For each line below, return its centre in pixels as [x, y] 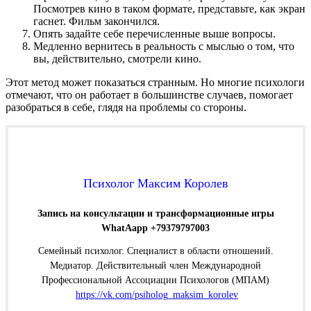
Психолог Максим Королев [155, 184]
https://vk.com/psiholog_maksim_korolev [157, 295]
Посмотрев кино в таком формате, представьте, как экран [169, 9]
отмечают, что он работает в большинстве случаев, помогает [149, 95]
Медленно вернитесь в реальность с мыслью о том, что [164, 47]
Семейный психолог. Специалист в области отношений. [155, 251]
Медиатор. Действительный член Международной [155, 266]
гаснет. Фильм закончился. [96, 22]
